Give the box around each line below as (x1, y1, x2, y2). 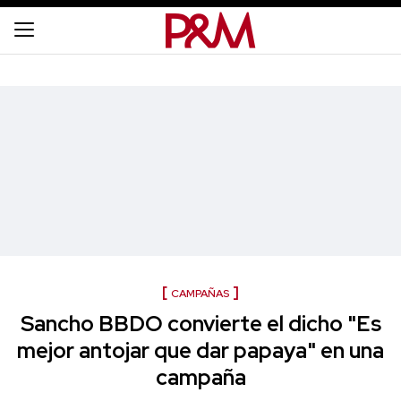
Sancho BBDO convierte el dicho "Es (20, 310, 381, 337)
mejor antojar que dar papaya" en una (17, 337, 384, 364)
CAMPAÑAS (171, 286, 229, 301)
